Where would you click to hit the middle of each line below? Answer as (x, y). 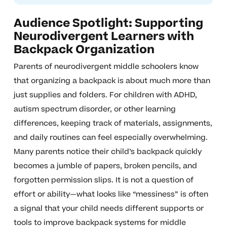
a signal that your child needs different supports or (108, 209)
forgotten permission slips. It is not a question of (103, 180)
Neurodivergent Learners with (104, 37)
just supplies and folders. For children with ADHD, (105, 95)
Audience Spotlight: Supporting (108, 24)
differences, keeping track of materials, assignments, (113, 124)
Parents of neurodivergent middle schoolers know (106, 67)
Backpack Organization (84, 50)
